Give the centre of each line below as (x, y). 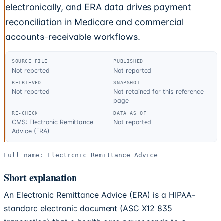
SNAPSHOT (127, 83)
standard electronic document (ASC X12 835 (88, 208)
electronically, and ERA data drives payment (98, 7)
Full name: (26, 155)
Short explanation (40, 178)
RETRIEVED (27, 83)
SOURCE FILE (30, 61)
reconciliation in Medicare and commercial (94, 22)
